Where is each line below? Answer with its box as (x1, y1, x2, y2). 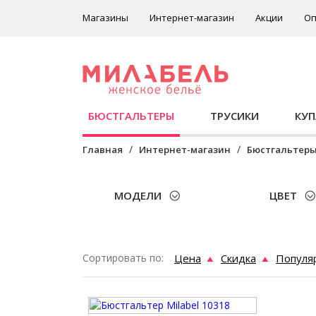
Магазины (83, 11, 128, 24)
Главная (83, 143, 123, 156)
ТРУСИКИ (210, 109, 260, 123)
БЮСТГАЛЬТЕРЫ (88, 109, 174, 123)
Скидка (221, 251, 256, 265)
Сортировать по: (83, 251, 164, 265)
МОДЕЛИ (114, 188, 162, 202)
